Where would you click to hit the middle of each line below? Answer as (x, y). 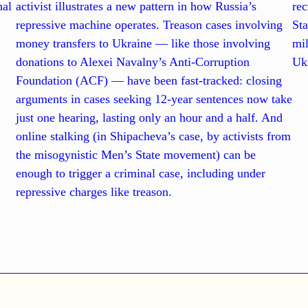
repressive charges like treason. (93, 192)
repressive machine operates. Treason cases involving (149, 25)
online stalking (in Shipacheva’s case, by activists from (153, 136)
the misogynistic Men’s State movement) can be (135, 155)
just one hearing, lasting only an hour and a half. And (149, 118)
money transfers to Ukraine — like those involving (143, 44)
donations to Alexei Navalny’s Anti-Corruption (132, 62)
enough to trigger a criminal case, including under (140, 174)
